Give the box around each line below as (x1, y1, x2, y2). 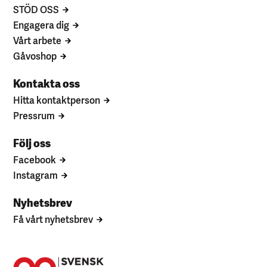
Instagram (13, 167, 58, 182)
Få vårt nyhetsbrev (13, 211, 94, 226)
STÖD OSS (13, 1, 60, 16)
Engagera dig (13, 17, 70, 32)
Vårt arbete (13, 32, 62, 47)
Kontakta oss (13, 74, 80, 91)
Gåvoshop (13, 48, 57, 63)
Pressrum (13, 107, 55, 122)
